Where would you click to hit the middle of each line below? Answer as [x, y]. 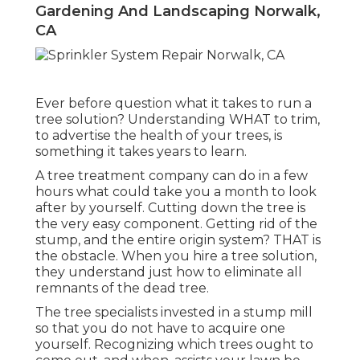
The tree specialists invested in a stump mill [174, 312]
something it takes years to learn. [141, 151]
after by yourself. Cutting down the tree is [170, 207]
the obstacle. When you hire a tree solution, [176, 256]
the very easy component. [121, 223]
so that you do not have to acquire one [160, 328]
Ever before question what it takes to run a [174, 103]
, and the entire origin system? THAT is [199, 239]
